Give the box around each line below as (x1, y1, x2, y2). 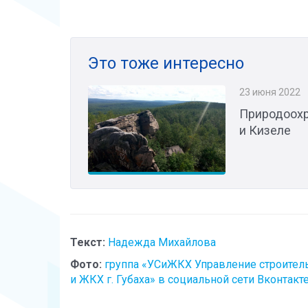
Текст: (70, 236, 105, 250)
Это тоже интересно (88, 54, 244, 74)
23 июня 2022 (239, 87, 300, 98)
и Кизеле (239, 123, 291, 138)
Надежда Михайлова (108, 236, 216, 250)
